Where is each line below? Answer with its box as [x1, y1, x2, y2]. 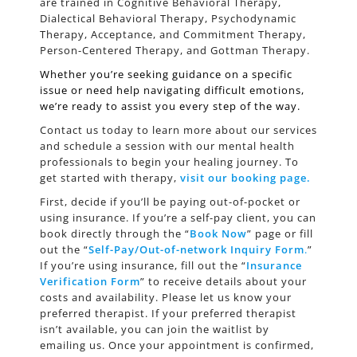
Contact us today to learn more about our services [40, 123, 317, 138]
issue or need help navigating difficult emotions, [40, 83, 304, 98]
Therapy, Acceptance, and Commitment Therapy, [40, 27, 306, 42]
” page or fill [247, 226, 313, 241]
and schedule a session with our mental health [40, 139, 295, 154]
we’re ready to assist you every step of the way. [40, 99, 300, 114]
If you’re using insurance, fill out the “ [40, 258, 246, 273]
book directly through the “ [40, 226, 190, 241]
